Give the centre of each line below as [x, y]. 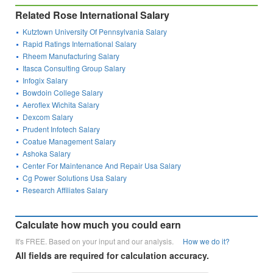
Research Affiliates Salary [66, 190]
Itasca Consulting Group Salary [74, 68]
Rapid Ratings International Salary [80, 44]
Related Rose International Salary [93, 15]
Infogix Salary [45, 80]
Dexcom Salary [48, 117]
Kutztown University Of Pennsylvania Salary [95, 32]
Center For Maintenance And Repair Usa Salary [102, 166]
